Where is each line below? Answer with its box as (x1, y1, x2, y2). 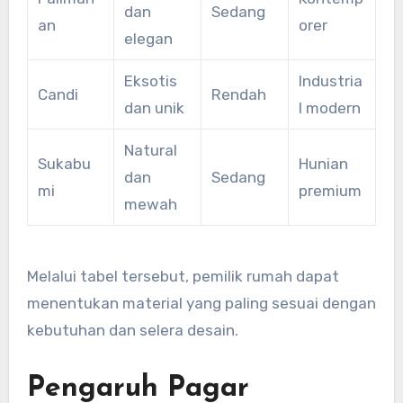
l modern (298, 98, 361, 117)
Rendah (210, 85, 266, 103)
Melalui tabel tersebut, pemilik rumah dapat (26, 266, 339, 285)
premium (298, 181, 362, 200)
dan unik (123, 98, 184, 117)
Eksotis (123, 71, 177, 90)
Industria (298, 71, 363, 90)
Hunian (298, 154, 348, 173)
